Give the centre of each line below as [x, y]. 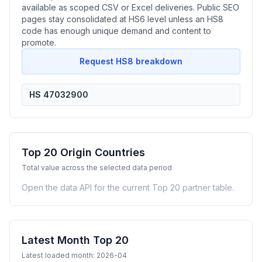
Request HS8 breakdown [131, 61]
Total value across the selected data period [97, 168]
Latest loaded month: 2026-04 [74, 255]
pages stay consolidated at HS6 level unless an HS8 [123, 19]
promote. [39, 42]
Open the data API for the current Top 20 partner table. [128, 187]
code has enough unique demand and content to [116, 31]
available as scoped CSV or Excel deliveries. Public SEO [130, 7]
